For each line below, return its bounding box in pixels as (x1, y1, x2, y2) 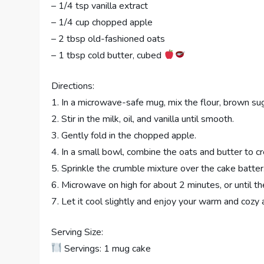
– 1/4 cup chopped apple (51, 15, 153, 29)
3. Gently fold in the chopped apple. (51, 128, 197, 142)
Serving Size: (51, 225, 104, 239)
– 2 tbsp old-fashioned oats (51, 32, 166, 45)
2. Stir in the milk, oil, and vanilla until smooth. (51, 112, 235, 126)
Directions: (51, 79, 95, 93)
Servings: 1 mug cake (62, 242, 151, 255)
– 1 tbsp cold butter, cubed (51, 48, 164, 62)
